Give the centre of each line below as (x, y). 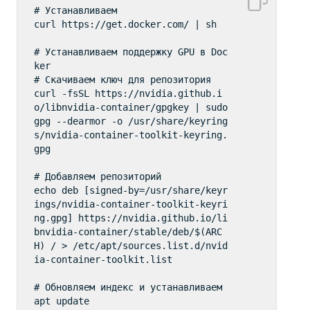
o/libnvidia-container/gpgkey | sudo (130, 108)
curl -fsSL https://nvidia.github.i (128, 94)
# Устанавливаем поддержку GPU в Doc (130, 52)
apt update (61, 301)
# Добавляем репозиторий (97, 177)
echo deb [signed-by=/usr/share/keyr (130, 191)
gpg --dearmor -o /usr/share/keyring (130, 121)
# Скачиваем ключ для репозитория (122, 80)
